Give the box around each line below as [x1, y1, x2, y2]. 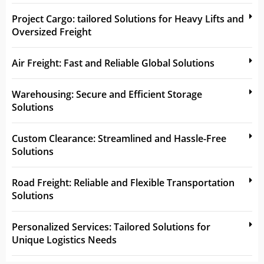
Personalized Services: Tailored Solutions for [12, 220, 210, 233]
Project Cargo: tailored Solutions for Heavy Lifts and [12, 12, 244, 25]
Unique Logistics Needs [12, 233, 117, 246]
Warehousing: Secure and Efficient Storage [12, 87, 202, 101]
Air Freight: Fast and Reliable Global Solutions [12, 56, 214, 70]
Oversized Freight [12, 25, 91, 38]
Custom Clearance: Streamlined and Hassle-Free [12, 131, 226, 145]
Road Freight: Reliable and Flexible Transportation [12, 176, 235, 189]
